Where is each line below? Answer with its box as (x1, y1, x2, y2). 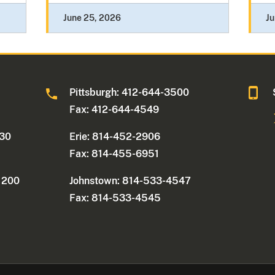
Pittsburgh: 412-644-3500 (69, 87, 190, 99)
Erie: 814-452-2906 (69, 131, 161, 143)
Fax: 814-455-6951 (69, 148, 160, 160)
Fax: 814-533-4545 (69, 192, 161, 204)
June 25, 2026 (63, 13, 121, 23)
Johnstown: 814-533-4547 (69, 175, 192, 187)
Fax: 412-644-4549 (69, 104, 160, 116)
